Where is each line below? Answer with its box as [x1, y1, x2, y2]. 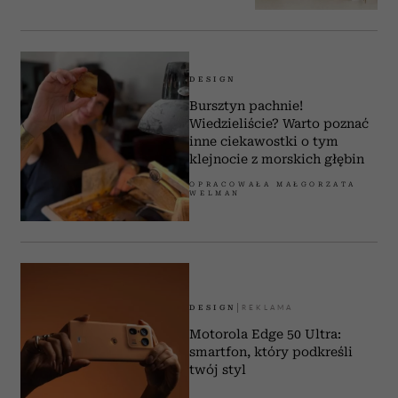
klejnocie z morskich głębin [189, 151, 365, 166]
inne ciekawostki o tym [189, 133, 339, 148]
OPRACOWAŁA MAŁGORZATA [189, 179, 357, 188]
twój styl [189, 362, 247, 378]
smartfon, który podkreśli [189, 345, 354, 360]
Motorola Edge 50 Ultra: [189, 327, 342, 342]
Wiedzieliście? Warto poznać [189, 115, 370, 131]
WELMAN [189, 188, 242, 197]
